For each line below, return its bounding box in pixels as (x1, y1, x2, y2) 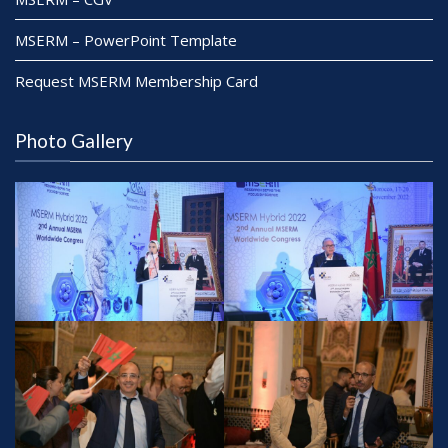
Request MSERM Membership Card (15, 70, 258, 91)
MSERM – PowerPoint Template (15, 29, 237, 50)
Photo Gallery (15, 128, 133, 152)
